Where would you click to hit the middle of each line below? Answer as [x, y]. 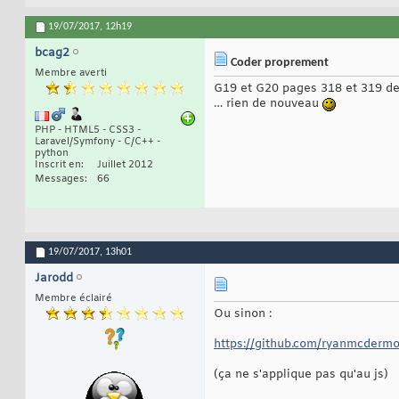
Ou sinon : [243, 314]
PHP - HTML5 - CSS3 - [88, 130]
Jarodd [54, 279]
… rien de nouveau [268, 104]
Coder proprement [278, 63]
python [52, 154]
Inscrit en [58, 165]
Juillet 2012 [125, 165]
